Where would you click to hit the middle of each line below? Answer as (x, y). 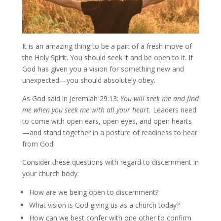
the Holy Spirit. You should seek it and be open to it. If (107, 57)
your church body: (51, 173)
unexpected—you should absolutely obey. (89, 80)
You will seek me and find (159, 98)
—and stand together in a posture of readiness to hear (110, 132)
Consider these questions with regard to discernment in (110, 162)
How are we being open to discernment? (94, 192)
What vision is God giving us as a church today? (105, 205)
